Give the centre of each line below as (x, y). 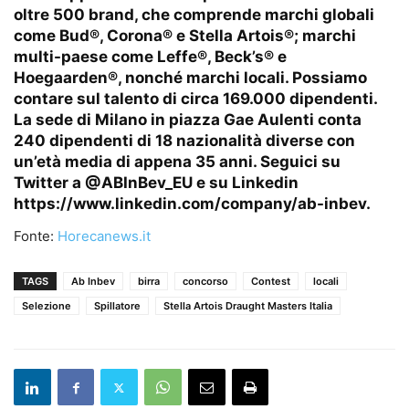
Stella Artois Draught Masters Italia (248, 306)
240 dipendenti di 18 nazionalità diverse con (184, 141)
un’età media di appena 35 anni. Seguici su (177, 162)
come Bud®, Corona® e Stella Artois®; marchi (185, 36)
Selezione (47, 306)
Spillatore (117, 306)
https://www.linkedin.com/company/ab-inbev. (194, 204)
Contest (271, 282)
